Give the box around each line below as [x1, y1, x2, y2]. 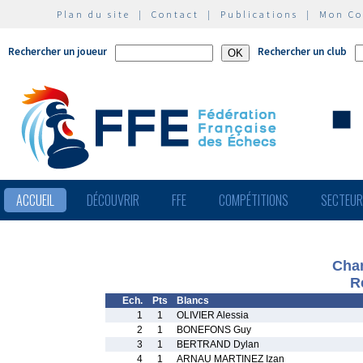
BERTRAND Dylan [177, 339, 259, 350]
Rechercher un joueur [8, 45, 107, 58]
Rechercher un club [258, 45, 347, 58]
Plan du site [57, 8, 130, 20]
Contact [152, 8, 199, 20]
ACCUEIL [16, 190, 54, 210]
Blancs [177, 295, 209, 306]
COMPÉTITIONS [219, 190, 288, 210]
